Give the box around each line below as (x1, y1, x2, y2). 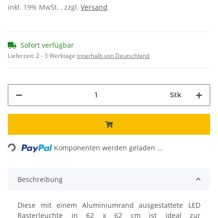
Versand (81, 2, 108, 12)
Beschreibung (18, 174, 63, 184)
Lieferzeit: (8, 51, 36, 60)
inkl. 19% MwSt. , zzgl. (8, 2, 81, 12)
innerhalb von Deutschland (77, 51, 149, 60)
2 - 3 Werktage (36, 51, 77, 60)
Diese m (18, 200, 47, 210)
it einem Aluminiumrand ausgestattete (47, 200, 183, 210)
